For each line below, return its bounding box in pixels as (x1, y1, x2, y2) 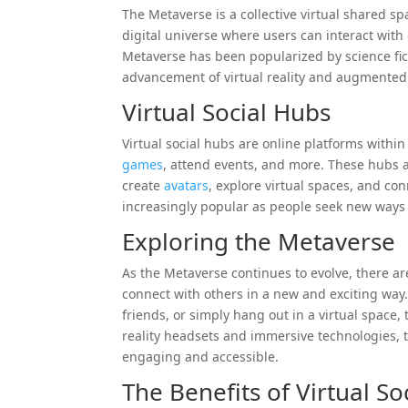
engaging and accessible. (122, 347, 280, 365)
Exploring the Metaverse (122, 224, 396, 258)
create (122, 176, 165, 194)
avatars (164, 176, 209, 194)
